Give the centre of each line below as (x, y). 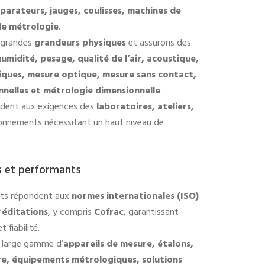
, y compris (71, 212)
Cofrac (109, 212)
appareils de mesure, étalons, (128, 244)
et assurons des (159, 43)
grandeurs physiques (80, 43)
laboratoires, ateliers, (145, 107)
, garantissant (151, 212)
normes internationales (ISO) (135, 196)
